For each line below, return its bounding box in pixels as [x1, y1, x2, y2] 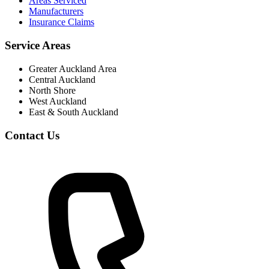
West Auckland [29, 95, 86, 106]
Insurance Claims [29, 17, 94, 28]
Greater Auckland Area [29, 63, 116, 74]
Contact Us [5, 128, 59, 142]
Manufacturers [29, 6, 83, 17]
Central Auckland [29, 74, 95, 85]
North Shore [29, 85, 76, 95]
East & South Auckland [29, 106, 118, 117]
